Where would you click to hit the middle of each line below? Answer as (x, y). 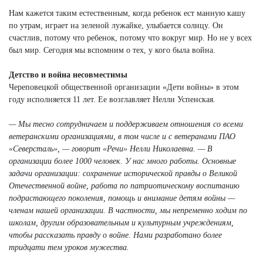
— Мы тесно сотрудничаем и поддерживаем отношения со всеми (126, 124)
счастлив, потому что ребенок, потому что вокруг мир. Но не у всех (130, 38)
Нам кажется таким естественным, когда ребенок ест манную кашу (127, 13)
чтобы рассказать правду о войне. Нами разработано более (115, 235)
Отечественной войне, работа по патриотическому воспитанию (124, 186)
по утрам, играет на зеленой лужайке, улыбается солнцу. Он (116, 25)
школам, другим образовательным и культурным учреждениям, (121, 222)
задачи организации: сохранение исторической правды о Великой (123, 173)
